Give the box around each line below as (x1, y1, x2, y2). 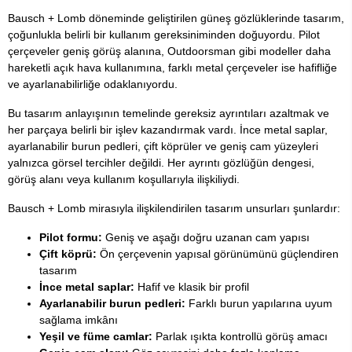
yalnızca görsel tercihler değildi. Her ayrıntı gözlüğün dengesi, (8, 156, 314, 169)
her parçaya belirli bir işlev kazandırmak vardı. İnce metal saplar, (8, 123, 328, 136)
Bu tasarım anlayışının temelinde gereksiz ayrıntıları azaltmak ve (8, 106, 329, 119)
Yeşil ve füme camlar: (39, 329, 152, 343)
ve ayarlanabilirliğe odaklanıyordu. (8, 77, 178, 90)
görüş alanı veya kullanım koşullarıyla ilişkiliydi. (8, 172, 240, 185)
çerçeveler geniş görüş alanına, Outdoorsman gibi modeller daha (8, 44, 331, 57)
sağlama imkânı (39, 313, 118, 326)
